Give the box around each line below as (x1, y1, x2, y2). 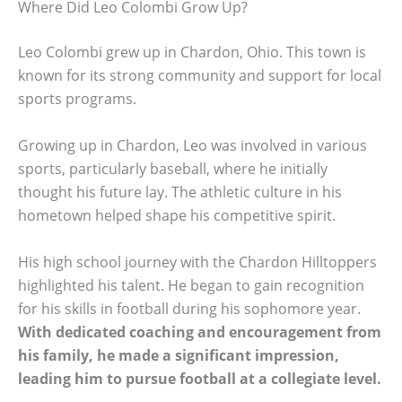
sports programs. (18, 89, 136, 109)
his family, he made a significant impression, (18, 345, 339, 365)
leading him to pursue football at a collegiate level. (18, 368, 381, 389)
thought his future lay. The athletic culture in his (18, 181, 342, 202)
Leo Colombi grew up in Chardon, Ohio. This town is (18, 42, 366, 63)
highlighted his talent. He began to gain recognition (18, 275, 364, 295)
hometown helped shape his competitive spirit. (18, 205, 336, 225)
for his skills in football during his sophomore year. (18, 298, 361, 319)
